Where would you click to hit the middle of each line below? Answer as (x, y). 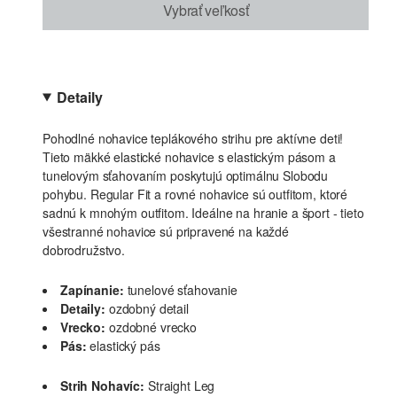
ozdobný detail (148, 308)
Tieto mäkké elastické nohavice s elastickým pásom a (189, 157)
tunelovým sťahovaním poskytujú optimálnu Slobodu (186, 175)
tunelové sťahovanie (182, 290)
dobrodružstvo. (84, 250)
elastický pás (125, 346)
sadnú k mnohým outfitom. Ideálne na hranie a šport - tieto (203, 213)
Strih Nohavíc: (102, 385)
